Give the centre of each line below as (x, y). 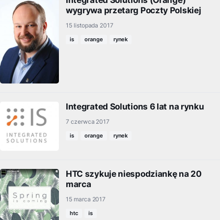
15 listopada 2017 (90, 26)
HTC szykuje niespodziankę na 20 (134, 174)
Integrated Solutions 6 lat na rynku (135, 107)
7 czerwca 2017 (88, 122)
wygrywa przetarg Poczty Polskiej (134, 11)
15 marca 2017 (86, 199)
